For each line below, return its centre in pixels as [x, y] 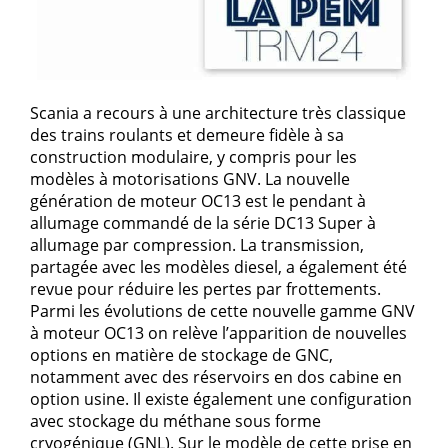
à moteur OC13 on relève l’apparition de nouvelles [218, 333]
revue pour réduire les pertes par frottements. [205, 289]
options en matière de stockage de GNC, [181, 355]
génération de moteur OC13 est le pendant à [198, 201]
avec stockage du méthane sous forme [175, 421]
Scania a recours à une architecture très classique [218, 113]
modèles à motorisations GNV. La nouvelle [190, 179]
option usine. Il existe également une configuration [221, 399]
